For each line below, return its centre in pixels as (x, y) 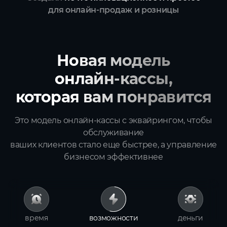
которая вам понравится (113, 97)
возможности (113, 218)
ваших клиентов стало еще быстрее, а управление (113, 145)
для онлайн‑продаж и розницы (113, 10)
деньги (191, 218)
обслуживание (113, 133)
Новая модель (113, 61)
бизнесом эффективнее (113, 157)
